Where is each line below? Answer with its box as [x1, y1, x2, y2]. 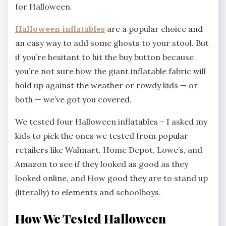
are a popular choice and [105, 23, 203, 34]
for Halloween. [15, 1, 72, 12]
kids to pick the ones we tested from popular [15, 130, 188, 141]
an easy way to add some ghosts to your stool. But [15, 37, 209, 48]
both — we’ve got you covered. [15, 94, 132, 104]
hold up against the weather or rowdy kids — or [15, 80, 198, 90]
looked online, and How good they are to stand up [15, 173, 208, 183]
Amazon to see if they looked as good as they [15, 158, 188, 169]
